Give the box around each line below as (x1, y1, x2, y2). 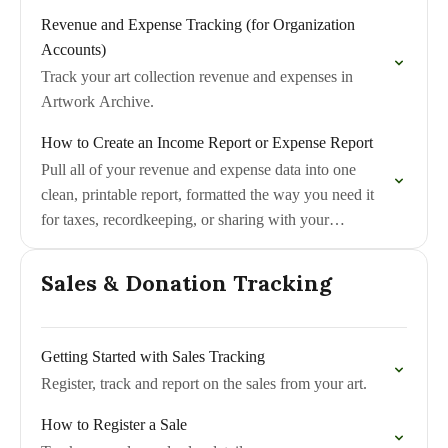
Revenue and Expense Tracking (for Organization (41, 16, 355, 33)
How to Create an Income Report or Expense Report (41, 134, 373, 151)
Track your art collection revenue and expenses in (41, 68, 353, 85)
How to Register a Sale (41, 416, 187, 433)
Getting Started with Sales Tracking (41, 348, 265, 365)
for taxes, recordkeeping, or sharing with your (41, 211, 329, 228)
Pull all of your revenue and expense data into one (41, 161, 356, 178)
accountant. (41, 236, 113, 253)
